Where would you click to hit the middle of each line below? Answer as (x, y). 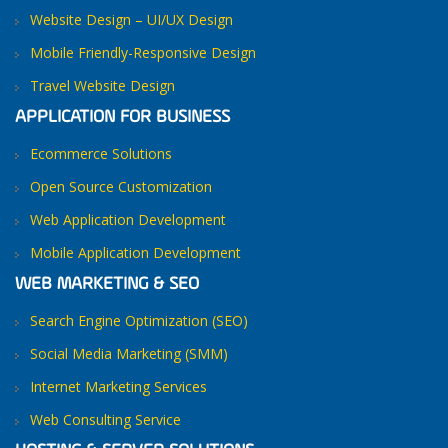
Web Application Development (128, 219)
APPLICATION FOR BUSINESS (122, 117)
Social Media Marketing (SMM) (129, 353)
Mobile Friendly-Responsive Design (143, 52)
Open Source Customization (121, 186)
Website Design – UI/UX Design (131, 19)
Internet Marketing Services (118, 386)
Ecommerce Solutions (101, 153)
